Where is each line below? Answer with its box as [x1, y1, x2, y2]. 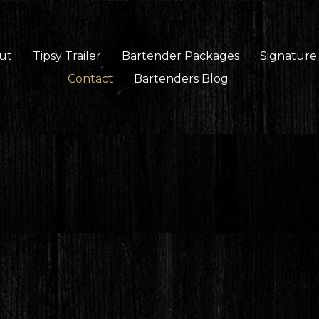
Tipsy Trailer [32, 48, 101, 63]
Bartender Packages [121, 48, 239, 63]
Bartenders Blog [134, 71, 229, 85]
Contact [68, 71, 114, 85]
